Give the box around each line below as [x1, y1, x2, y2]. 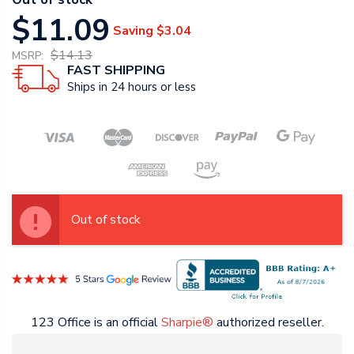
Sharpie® [160, 313, 213, 331]
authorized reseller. [213, 313, 324, 331]
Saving [113, 21, 153, 40]
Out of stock [71, 210, 141, 228]
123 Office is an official [30, 313, 161, 331]
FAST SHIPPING [67, 62, 165, 80]
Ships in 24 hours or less [67, 79, 196, 96]
